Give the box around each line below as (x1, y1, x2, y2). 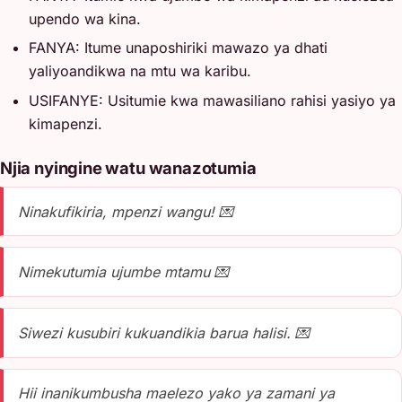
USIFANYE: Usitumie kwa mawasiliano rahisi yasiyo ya (29, 91, 396, 109)
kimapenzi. (29, 114, 102, 133)
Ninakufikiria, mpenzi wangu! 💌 (18, 202, 233, 221)
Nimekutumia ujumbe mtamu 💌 (18, 263, 229, 282)
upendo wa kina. (29, 9, 141, 28)
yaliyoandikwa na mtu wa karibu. (29, 62, 251, 81)
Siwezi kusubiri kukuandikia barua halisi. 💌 (18, 323, 310, 342)
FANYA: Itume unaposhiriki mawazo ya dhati (29, 39, 328, 57)
